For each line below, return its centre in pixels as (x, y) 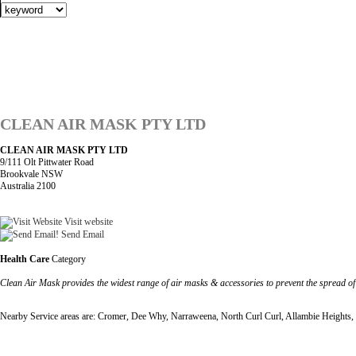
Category (68, 259)
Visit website (87, 221)
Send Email (81, 234)
